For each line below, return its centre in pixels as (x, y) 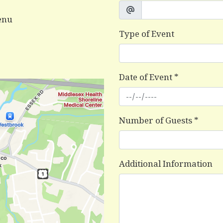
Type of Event (147, 33)
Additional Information (166, 163)
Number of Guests (156, 120)
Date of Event (146, 77)
